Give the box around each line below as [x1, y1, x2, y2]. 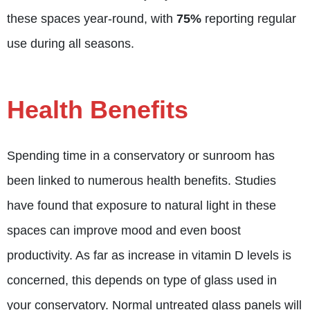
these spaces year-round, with [7, 11, 176, 26]
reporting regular [201, 11, 296, 26]
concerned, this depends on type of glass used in [7, 273, 277, 287]
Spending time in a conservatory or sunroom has [7, 148, 275, 163]
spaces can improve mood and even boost [7, 223, 241, 237]
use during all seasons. [7, 36, 134, 51]
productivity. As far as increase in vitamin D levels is [7, 248, 291, 262]
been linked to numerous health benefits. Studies [7, 173, 276, 188]
